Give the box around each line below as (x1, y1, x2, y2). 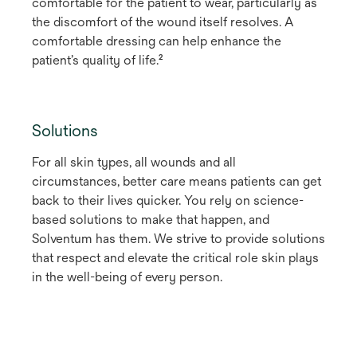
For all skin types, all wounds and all (32, 155, 236, 170)
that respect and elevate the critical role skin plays (32, 250, 319, 265)
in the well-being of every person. (32, 269, 226, 284)
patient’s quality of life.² (32, 53, 163, 68)
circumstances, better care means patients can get (32, 174, 321, 189)
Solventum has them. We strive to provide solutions (32, 231, 325, 246)
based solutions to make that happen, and (32, 212, 269, 227)
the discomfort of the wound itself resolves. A (32, 14, 294, 29)
